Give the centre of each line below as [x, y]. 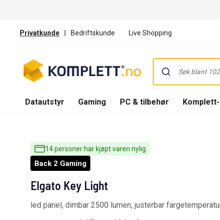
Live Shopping [150, 33]
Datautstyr [45, 102]
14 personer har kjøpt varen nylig [96, 149]
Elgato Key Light [69, 185]
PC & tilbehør [144, 102]
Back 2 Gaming [60, 164]
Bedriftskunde [93, 33]
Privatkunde [40, 33]
